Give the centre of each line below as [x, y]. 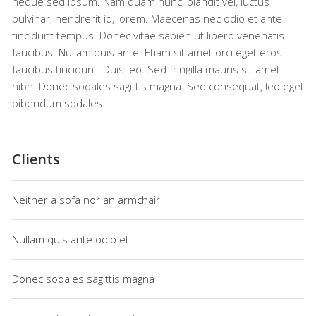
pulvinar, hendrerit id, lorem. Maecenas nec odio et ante [147, 18]
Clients [36, 159]
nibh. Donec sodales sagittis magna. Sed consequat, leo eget [158, 86]
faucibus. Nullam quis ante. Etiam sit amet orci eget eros [147, 52]
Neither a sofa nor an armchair [86, 199]
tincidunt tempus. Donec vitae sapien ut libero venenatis [148, 35]
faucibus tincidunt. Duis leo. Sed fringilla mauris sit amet [146, 69]
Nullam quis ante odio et [70, 239]
